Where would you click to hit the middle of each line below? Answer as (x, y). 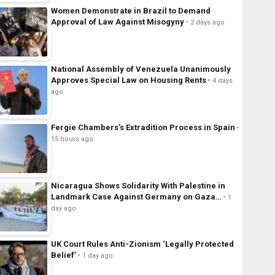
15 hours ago (72, 139)
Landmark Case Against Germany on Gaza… (136, 197)
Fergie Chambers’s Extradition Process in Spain (143, 128)
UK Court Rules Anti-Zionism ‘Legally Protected (142, 244)
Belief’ (63, 255)
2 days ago (207, 23)
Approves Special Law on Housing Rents (128, 80)
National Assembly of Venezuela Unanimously (141, 69)
